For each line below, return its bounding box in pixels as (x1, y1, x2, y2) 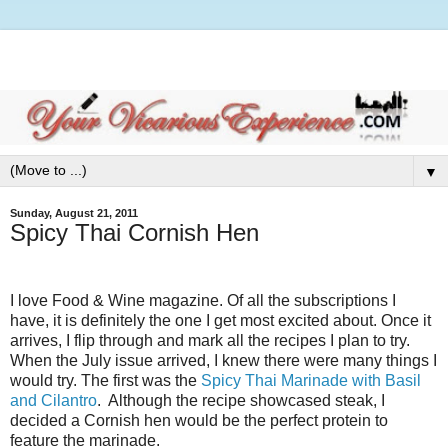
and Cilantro (10, 391, 97, 409)
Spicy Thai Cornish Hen (10, 218, 259, 246)
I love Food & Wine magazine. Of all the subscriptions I (10, 291, 396, 309)
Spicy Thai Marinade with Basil (201, 371, 421, 389)
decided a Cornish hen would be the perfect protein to (10, 411, 388, 429)
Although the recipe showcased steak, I (108, 391, 385, 409)
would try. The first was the (10, 371, 201, 389)
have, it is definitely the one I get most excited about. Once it (10, 311, 431, 329)
